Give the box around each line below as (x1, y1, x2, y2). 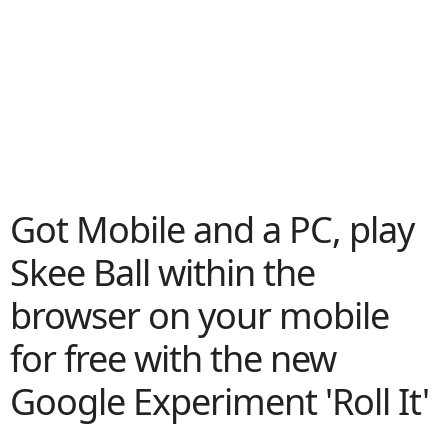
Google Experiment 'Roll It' (10, 377, 429, 426)
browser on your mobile (10, 291, 389, 340)
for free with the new (10, 334, 336, 383)
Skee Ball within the (10, 248, 315, 297)
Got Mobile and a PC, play (10, 205, 414, 254)
